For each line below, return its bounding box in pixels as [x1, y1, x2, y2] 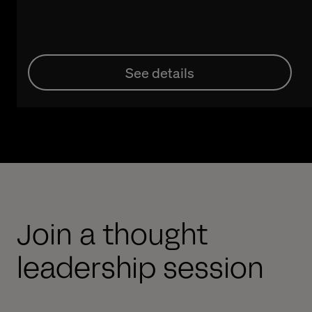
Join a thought [17, 215, 208, 256]
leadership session [17, 249, 264, 289]
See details [125, 63, 194, 82]
